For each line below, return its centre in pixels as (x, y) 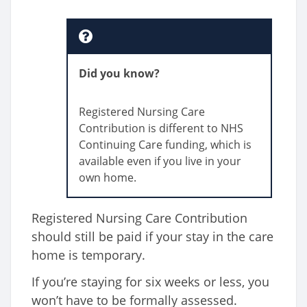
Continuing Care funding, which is (165, 145)
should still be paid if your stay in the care (152, 237)
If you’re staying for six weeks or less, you (150, 282)
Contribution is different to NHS (161, 128)
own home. (108, 178)
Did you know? (119, 74)
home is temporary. (88, 255)
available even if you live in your (160, 161)
